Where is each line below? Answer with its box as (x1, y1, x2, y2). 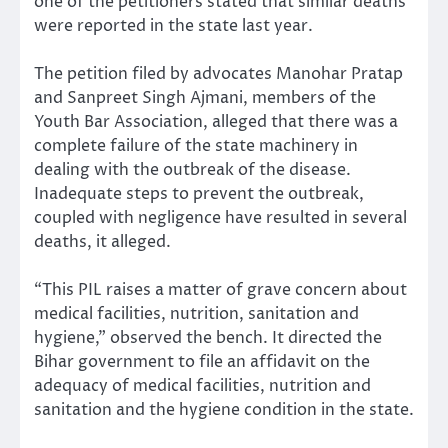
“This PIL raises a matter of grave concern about (34, 279, 407, 302)
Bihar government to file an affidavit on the (34, 351, 370, 374)
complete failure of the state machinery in (34, 134, 358, 157)
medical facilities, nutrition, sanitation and (34, 303, 359, 326)
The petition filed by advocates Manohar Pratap (34, 62, 403, 85)
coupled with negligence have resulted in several (34, 206, 407, 229)
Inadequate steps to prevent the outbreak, (34, 182, 364, 205)
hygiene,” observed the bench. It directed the (34, 327, 382, 350)
